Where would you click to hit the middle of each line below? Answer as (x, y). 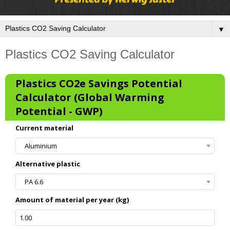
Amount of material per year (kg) (72, 199)
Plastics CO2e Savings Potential (99, 83)
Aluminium (41, 146)
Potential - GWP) (59, 111)
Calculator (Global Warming (90, 97)
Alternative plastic (48, 164)
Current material (44, 128)
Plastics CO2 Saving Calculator (90, 54)
